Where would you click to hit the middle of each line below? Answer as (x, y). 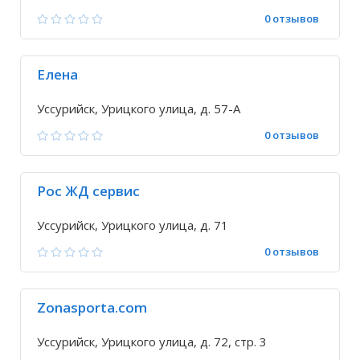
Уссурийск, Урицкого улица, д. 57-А (139, 108)
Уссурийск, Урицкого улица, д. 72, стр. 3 (152, 342)
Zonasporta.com (92, 307)
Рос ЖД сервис (88, 191)
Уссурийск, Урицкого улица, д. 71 (133, 225)
